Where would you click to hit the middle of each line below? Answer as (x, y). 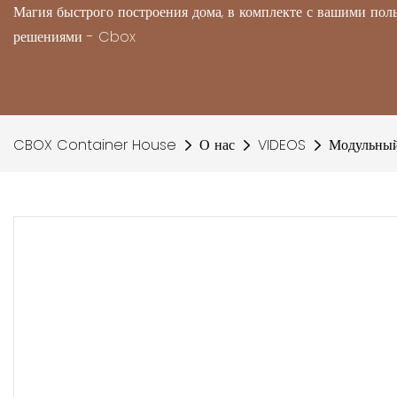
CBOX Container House (95, 145)
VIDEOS (282, 145)
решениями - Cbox (74, 37)
